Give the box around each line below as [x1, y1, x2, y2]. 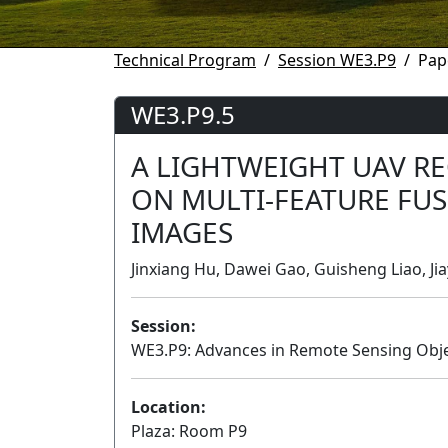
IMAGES [131, 213, 233, 251]
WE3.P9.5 [131, 98, 235, 131]
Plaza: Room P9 [131, 420, 247, 442]
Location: [131, 396, 206, 418]
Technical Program [114, 49, 256, 71]
